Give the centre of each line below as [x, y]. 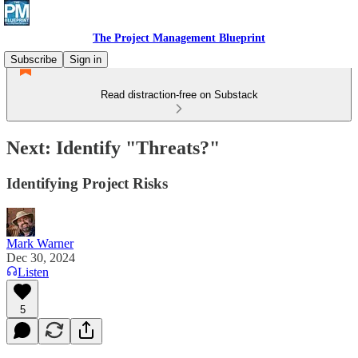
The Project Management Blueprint [179, 38]
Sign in [86, 60]
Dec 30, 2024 [41, 257]
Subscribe [34, 60]
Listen [33, 272]
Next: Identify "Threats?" [113, 147]
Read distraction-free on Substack [179, 95]
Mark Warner [40, 243]
